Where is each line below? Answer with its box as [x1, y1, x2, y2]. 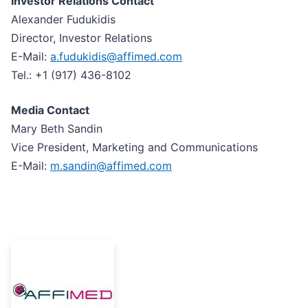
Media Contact [11, 103, 89, 118]
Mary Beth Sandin [11, 122, 102, 136]
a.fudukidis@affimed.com [50, 49, 182, 64]
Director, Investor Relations [11, 31, 152, 45]
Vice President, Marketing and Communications [11, 140, 258, 155]
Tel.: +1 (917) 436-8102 [11, 68, 131, 82]
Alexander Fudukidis [11, 12, 115, 27]
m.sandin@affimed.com [50, 159, 172, 173]
